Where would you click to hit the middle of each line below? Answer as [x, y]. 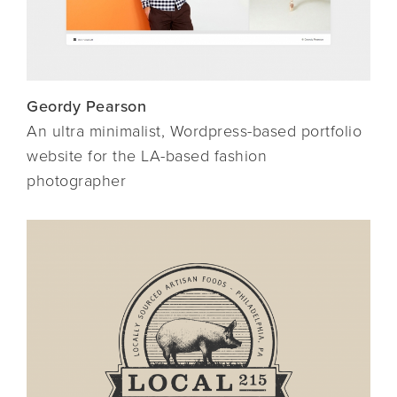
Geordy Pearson [86, 106]
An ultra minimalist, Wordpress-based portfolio [194, 131]
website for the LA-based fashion [147, 156]
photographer [76, 180]
